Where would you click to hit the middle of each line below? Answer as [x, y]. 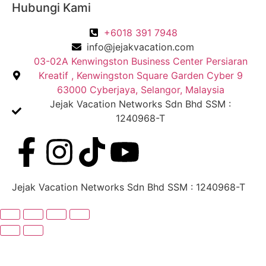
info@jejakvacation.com [140, 47]
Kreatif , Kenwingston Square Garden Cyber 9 [140, 75]
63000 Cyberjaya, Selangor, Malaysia [140, 89]
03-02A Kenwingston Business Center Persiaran [140, 61]
